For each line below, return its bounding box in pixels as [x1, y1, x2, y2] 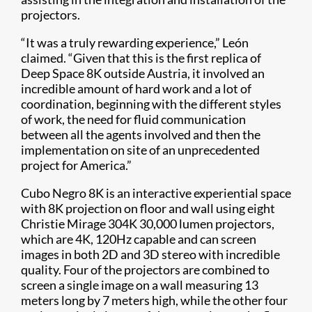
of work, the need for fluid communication [21, 111, 246, 127]
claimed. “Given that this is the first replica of [21, 50, 261, 66]
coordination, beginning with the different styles [21, 96, 281, 112]
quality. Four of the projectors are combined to [21, 262, 270, 278]
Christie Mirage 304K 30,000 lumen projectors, [21, 216, 274, 232]
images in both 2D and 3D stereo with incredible [21, 247, 280, 263]
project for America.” [21, 157, 132, 173]
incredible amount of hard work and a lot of [21, 81, 251, 97]
